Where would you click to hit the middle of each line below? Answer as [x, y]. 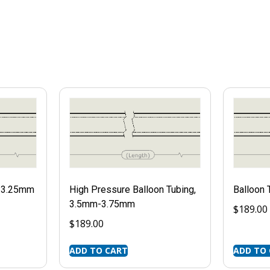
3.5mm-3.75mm [102, 204]
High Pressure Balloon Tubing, [132, 190]
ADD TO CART [98, 251]
